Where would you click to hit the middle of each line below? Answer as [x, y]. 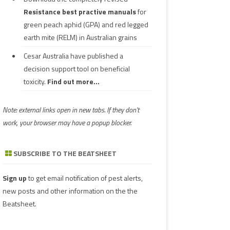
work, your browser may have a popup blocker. [67, 123]
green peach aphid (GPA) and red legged [86, 25]
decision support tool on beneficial [76, 69]
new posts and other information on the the [70, 191]
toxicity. [35, 82]
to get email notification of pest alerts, [84, 178]
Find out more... [73, 82]
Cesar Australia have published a [73, 56]
